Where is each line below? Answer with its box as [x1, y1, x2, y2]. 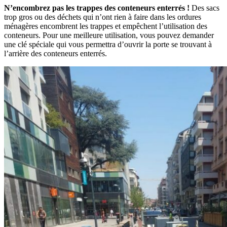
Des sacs [190, 4, 219, 13]
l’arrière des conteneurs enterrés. [4, 49, 107, 58]
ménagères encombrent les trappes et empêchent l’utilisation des [4, 22, 207, 31]
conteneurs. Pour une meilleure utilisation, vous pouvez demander [4, 31, 214, 40]
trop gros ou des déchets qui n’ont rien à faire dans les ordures [4, 13, 201, 22]
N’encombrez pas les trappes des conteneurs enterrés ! [4, 4, 190, 13]
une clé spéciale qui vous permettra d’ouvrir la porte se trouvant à [4, 40, 212, 49]
